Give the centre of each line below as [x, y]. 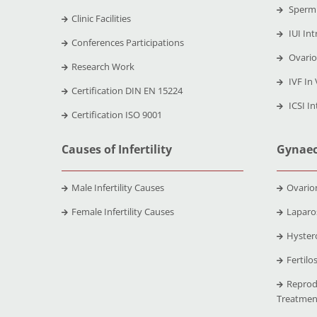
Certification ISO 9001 [116, 114]
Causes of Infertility [116, 149]
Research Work [103, 66]
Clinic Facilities [101, 18]
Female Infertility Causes [122, 211]
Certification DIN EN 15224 [127, 90]
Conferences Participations [127, 42]
